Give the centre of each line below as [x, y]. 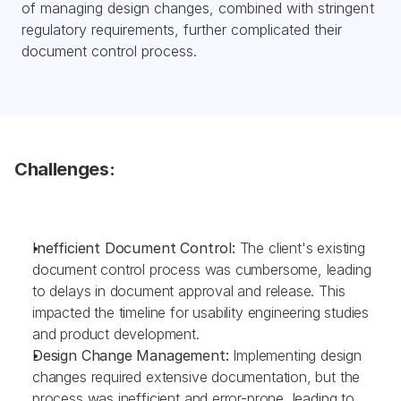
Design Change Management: [131, 355]
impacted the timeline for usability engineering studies [201, 312]
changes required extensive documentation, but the [196, 377]
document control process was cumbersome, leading [202, 269]
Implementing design [295, 355]
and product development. [116, 334]
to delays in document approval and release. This [189, 291]
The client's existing [300, 248]
